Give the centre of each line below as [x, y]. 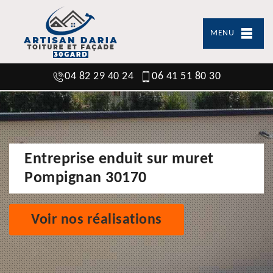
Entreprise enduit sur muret [119, 159]
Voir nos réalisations [97, 220]
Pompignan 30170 [86, 178]
